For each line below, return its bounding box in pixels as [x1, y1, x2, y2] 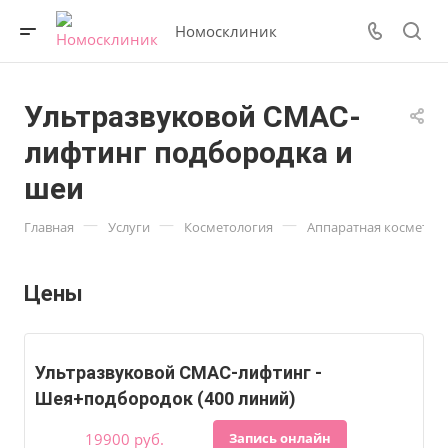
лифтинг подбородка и [24, 135, 353, 170]
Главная [24, 218, 74, 236]
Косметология [184, 218, 273, 236]
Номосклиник [175, 20, 277, 41]
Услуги [108, 218, 150, 236]
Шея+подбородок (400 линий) [35, 388, 296, 409]
